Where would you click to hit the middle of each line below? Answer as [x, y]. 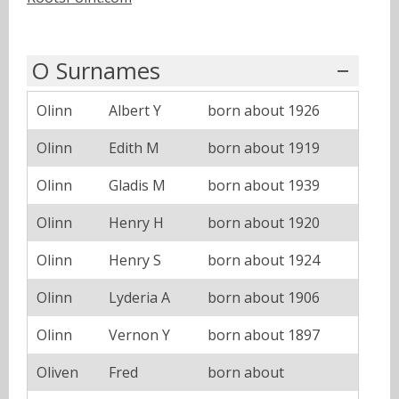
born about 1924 [264, 261]
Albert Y [135, 111]
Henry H [136, 223]
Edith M [134, 148]
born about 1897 [264, 335]
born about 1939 [264, 186]
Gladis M [137, 186]
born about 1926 [264, 111]
